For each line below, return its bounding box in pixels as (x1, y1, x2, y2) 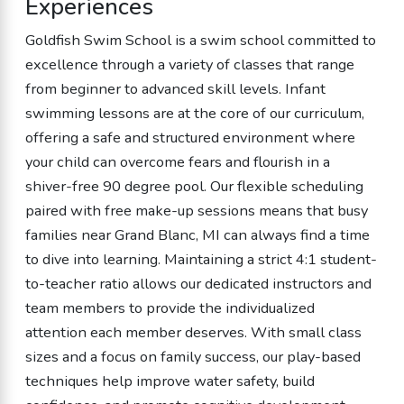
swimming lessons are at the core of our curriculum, (24, 103, 364, 124)
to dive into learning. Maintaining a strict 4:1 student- (24, 249, 377, 271)
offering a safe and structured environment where (24, 127, 355, 149)
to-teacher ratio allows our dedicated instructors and (24, 273, 372, 295)
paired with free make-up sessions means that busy (24, 200, 368, 222)
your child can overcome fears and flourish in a (24, 151, 330, 173)
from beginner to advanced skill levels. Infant (24, 78, 326, 100)
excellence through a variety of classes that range (24, 54, 354, 76)
